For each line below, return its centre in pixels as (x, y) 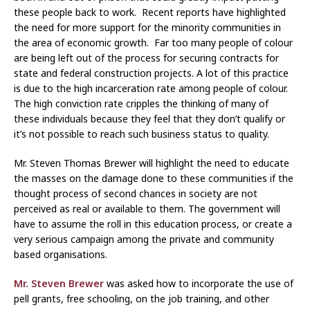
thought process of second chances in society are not (136, 193)
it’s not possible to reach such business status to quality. (143, 134)
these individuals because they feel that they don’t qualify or (149, 118)
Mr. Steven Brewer (59, 283)
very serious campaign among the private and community (144, 239)
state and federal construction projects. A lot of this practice (151, 73)
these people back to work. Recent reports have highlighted (150, 12)
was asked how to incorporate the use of (199, 283)
